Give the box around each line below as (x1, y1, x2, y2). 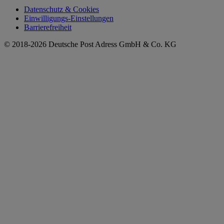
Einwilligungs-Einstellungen (24, 14, 113, 23)
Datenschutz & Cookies (24, 5, 99, 14)
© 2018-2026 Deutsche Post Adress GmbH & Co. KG (4, 40, 176, 49)
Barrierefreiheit (24, 23, 71, 32)
